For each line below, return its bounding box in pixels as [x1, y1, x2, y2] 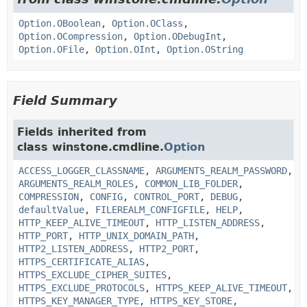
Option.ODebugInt [134, 30, 221, 42]
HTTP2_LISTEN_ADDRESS [19, 243, 128, 254]
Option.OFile [19, 43, 84, 55]
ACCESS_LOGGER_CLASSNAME [19, 164, 145, 176]
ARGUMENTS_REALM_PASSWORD [156, 164, 287, 176]
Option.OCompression [19, 30, 123, 42]
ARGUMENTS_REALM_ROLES [19, 177, 134, 189]
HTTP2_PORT [139, 243, 194, 254]
